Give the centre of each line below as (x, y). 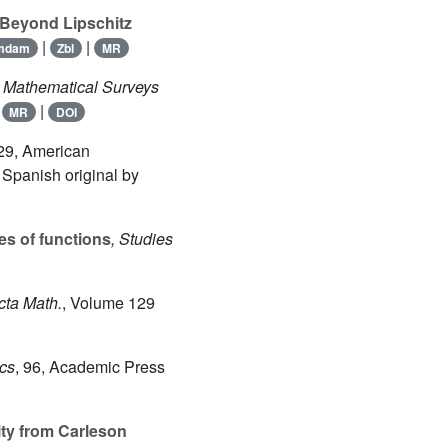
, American (52, 150)
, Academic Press (103, 366)
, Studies (142, 238)
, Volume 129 (108, 302)
